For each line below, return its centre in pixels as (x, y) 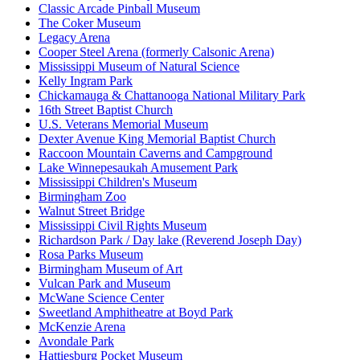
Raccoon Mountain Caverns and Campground (155, 153)
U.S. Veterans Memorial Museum (123, 125)
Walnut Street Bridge (92, 211)
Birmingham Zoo (82, 197)
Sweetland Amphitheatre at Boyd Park (136, 313)
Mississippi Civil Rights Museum (123, 226)
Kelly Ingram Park (86, 81)
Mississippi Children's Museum (118, 182)
